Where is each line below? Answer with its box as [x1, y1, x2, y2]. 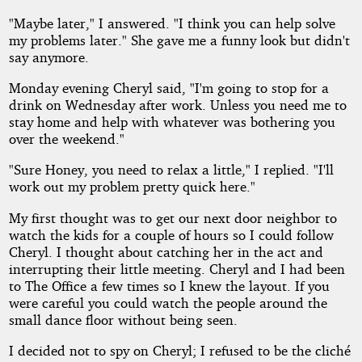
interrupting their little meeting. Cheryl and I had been [8, 259, 345, 277]
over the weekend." [8, 130, 124, 148]
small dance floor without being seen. [8, 310, 238, 328]
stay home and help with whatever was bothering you [8, 113, 335, 131]
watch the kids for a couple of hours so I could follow [8, 225, 334, 243]
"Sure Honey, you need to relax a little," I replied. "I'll [8, 161, 334, 179]
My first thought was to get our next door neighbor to [8, 208, 337, 226]
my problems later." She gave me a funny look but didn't [8, 31, 350, 48]
